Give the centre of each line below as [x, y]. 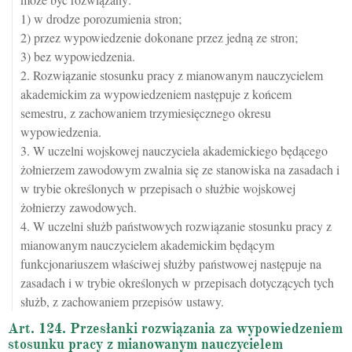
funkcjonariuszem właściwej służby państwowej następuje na [171, 264]
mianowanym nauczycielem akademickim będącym [147, 245]
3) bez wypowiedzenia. [78, 56]
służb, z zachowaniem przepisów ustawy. [122, 301]
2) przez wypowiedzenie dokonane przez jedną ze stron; [159, 37]
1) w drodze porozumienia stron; [101, 18]
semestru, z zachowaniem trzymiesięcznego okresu [146, 113]
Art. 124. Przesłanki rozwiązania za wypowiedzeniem [175, 328]
